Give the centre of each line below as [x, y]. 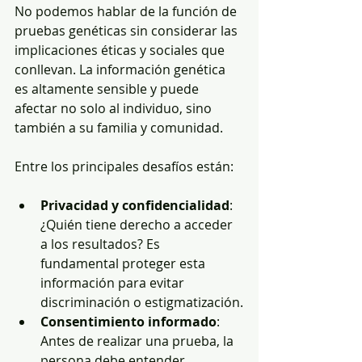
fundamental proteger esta [124, 263]
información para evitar [114, 282]
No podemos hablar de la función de [127, 11]
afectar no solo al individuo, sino [115, 108]
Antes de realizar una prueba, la [139, 341]
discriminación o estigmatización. [142, 302]
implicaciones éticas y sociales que [121, 50]
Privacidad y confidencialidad [135, 205]
